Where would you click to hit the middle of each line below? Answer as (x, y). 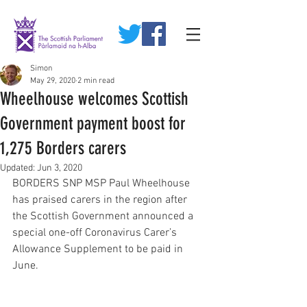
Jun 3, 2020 (60, 168)
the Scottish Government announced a (104, 217)
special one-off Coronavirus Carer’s (96, 233)
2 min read (96, 81)
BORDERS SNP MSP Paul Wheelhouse (102, 184)
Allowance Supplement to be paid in (99, 249)
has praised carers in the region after (101, 200)
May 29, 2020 (53, 81)
